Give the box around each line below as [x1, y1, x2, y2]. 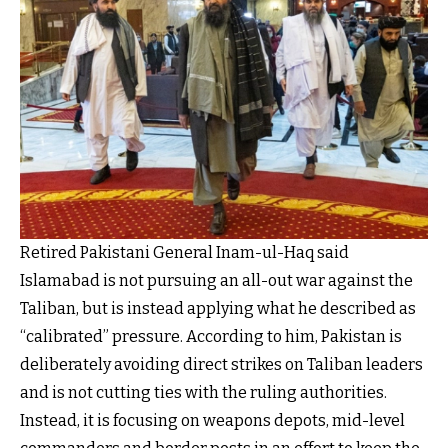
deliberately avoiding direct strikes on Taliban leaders [20, 354, 423, 374]
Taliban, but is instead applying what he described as [20, 298, 416, 318]
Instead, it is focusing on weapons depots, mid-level [20, 410, 405, 430]
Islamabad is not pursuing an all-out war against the [20, 270, 413, 290]
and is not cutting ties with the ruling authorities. [20, 382, 387, 402]
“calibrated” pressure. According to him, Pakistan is [20, 326, 402, 346]
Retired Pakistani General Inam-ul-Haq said [20, 242, 349, 262]
